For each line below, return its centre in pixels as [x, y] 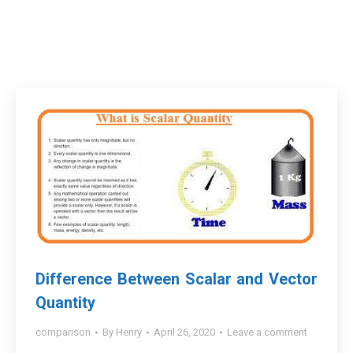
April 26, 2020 [184, 333]
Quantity [65, 303]
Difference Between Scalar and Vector [176, 279]
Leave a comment [267, 333]
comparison [63, 333]
